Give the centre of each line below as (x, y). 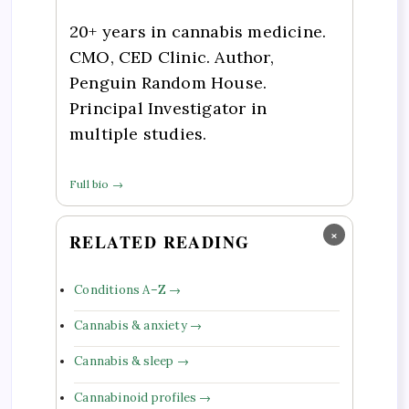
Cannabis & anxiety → (138, 326)
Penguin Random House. (168, 82)
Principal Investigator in (168, 108)
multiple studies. (138, 133)
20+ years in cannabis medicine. (198, 31)
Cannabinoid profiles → (143, 397)
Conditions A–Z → (128, 289)
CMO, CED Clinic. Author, (172, 57)
